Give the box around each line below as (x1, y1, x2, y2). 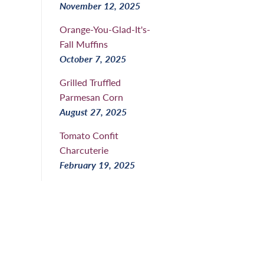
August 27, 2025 (60, 105, 127, 117)
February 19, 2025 (60, 159, 135, 170)
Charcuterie (60, 144, 108, 156)
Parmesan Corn (60, 91, 123, 103)
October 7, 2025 (60, 52, 126, 64)
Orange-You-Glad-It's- (60, 23, 150, 35)
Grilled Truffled (60, 76, 121, 88)
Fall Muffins (60, 38, 108, 49)
